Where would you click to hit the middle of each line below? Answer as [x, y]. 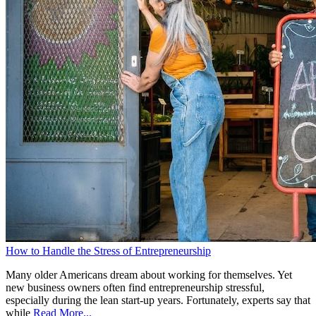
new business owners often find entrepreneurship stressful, [135, 288]
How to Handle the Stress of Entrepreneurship [108, 251]
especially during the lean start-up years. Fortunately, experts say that [158, 300]
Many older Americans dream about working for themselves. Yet [149, 275]
